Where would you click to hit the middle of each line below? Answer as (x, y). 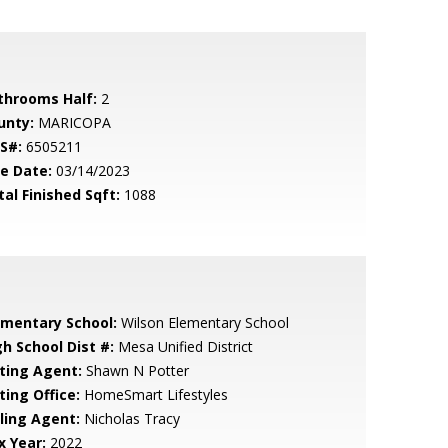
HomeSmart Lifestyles (153, 394)
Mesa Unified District (183, 346)
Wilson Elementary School (202, 322)
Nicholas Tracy (129, 418)
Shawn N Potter (135, 370)
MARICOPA (72, 122)
